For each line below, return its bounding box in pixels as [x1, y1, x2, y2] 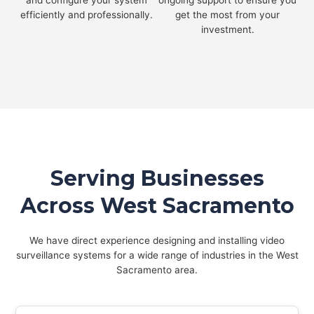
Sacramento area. [116, 264, 198, 276]
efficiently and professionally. [20, 9, 153, 21]
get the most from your [175, 9, 280, 21]
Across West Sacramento [20, 193, 294, 219]
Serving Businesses [50, 165, 264, 192]
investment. [200, 24, 254, 36]
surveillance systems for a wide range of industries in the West [15, 250, 299, 261]
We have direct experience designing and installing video [29, 235, 285, 247]
